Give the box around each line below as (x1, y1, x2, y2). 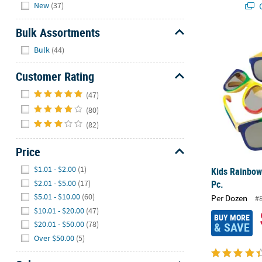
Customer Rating (15, 68, 94, 85)
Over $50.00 (34, 232, 75, 243)
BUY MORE (213, 211, 250, 223)
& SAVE (213, 219, 250, 235)
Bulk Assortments (15, 25, 100, 41)
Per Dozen (211, 192, 248, 204)
